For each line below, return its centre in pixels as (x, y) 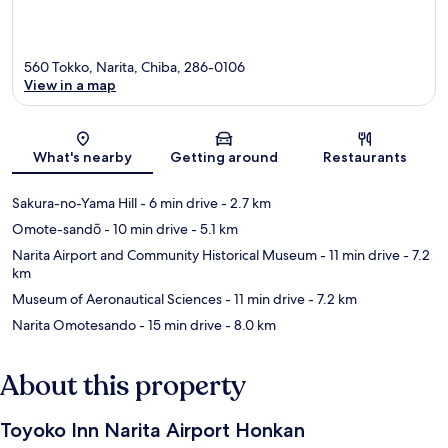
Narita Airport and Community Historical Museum (164, 255)
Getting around (223, 157)
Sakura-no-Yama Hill (74, 203)
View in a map (70, 85)
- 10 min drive (144, 229)
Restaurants (365, 157)
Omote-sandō (56, 229)
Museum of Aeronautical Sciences (117, 299)
